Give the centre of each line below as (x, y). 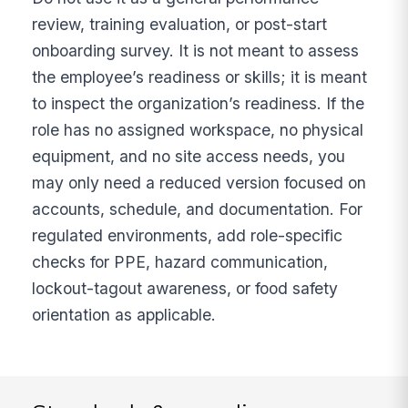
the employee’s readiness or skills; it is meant (200, 76)
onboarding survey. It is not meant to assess (196, 50)
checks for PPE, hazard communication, (180, 261)
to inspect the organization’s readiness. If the (199, 103)
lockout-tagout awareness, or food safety (185, 288)
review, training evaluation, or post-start (180, 24)
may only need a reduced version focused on (199, 182)
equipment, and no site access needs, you (189, 156)
